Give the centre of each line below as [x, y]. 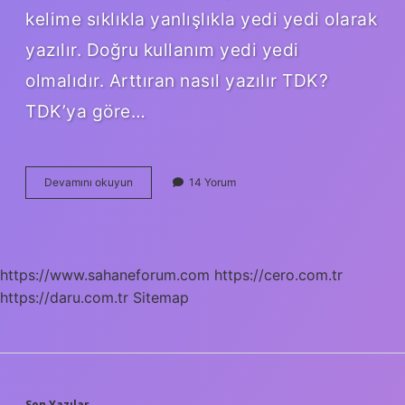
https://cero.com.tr [278, 274]
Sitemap [161, 297]
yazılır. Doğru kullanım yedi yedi [162, 49]
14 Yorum [212, 182]
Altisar [148, 181]
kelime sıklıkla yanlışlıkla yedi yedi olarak [201, 19]
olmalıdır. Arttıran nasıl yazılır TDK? [177, 80]
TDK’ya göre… [85, 111]
